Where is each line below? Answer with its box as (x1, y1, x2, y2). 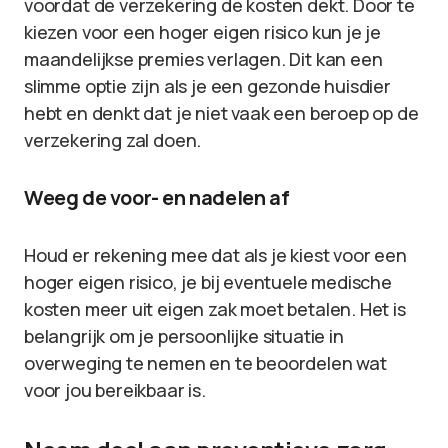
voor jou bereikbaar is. (24, 378, 206, 402)
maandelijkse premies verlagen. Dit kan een (24, 47, 383, 71)
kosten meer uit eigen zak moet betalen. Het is (24, 297, 406, 321)
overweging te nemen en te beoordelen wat (24, 351, 387, 375)
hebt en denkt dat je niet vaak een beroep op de (24, 101, 419, 125)
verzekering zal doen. (24, 128, 202, 152)
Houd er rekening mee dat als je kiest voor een (24, 243, 407, 267)
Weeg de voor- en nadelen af (24, 184, 290, 211)
